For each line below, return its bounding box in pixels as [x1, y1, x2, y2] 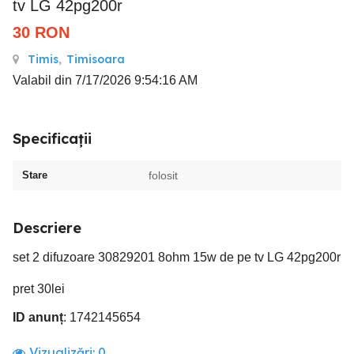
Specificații [13, 130, 92, 148]
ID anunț [13, 311, 63, 324]
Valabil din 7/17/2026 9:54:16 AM [13, 73, 198, 87]
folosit [149, 169, 178, 182]
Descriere [13, 219, 81, 237]
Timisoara [66, 52, 125, 66]
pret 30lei [13, 282, 65, 296]
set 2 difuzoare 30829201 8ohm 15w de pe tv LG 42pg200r [13, 250, 341, 264]
